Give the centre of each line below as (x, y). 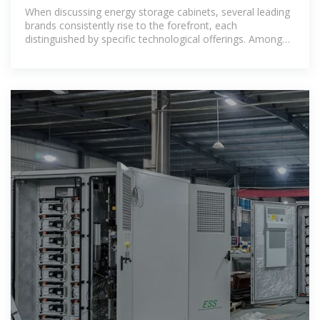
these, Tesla (53, 52)
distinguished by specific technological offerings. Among (154, 39)
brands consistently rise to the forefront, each (131, 25)
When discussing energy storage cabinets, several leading (157, 11)
